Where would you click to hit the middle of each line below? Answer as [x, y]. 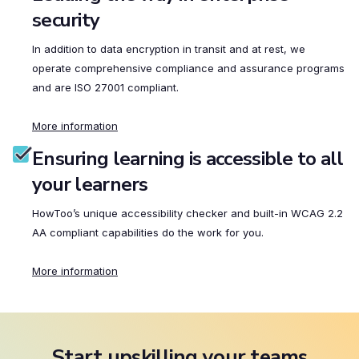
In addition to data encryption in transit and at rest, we [169, 49]
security [66, 20]
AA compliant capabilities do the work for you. [148, 233]
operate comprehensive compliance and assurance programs [188, 69]
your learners [90, 185]
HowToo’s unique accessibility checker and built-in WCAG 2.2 [188, 214]
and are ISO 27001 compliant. [105, 88]
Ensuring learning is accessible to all [188, 159]
